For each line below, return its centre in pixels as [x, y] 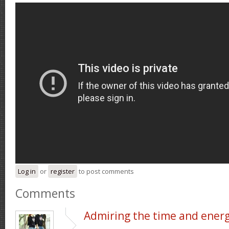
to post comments [106, 171]
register [63, 171]
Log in [27, 171]
